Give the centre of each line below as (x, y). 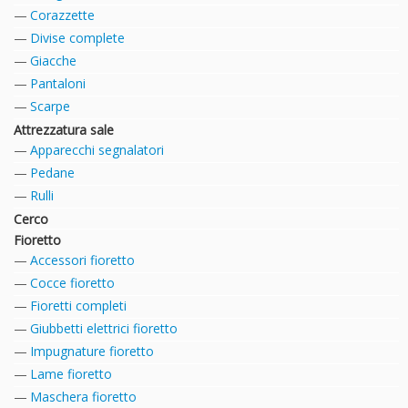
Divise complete (77, 38)
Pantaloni (58, 84)
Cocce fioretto (72, 283)
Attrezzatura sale (64, 130)
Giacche (53, 61)
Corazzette (62, 15)
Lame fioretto (71, 374)
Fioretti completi (78, 306)
